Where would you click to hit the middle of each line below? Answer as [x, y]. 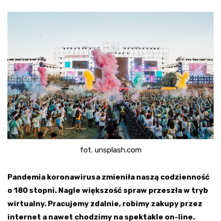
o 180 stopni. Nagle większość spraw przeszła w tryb [108, 190]
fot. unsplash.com [110, 150]
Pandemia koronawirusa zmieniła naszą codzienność [109, 177]
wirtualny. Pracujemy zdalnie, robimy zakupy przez [105, 203]
